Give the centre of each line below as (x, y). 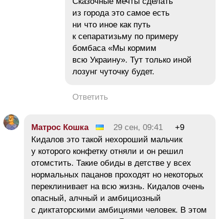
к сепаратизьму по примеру (125, 36)
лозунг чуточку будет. (113, 71)
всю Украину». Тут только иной (132, 60)
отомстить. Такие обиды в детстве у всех (111, 163)
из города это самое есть (121, 13)
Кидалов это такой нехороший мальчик (107, 139)
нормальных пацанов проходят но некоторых (117, 175)
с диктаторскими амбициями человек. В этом (119, 210)
